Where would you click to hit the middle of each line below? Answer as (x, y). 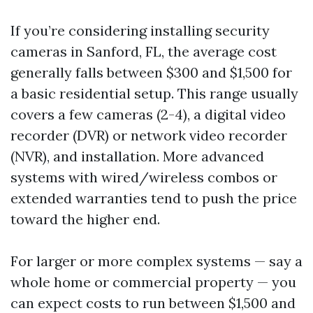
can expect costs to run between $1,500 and (153, 303)
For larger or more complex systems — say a (156, 261)
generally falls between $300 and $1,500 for (151, 72)
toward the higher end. (85, 219)
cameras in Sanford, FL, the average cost (144, 51)
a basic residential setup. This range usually (154, 93)
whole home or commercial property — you (153, 282)
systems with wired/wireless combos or (144, 177)
